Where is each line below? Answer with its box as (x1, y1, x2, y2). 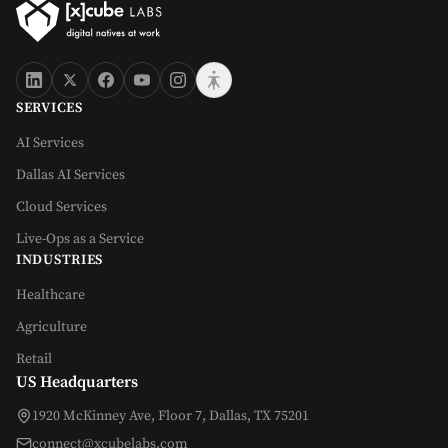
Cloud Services (16, 198, 107, 217)
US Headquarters (16, 372, 138, 393)
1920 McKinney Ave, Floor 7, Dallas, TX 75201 (32, 407, 309, 426)
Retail (16, 350, 52, 369)
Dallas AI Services (16, 166, 125, 185)
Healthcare (16, 286, 85, 305)
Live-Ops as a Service (16, 230, 144, 249)
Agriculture (16, 318, 87, 337)
